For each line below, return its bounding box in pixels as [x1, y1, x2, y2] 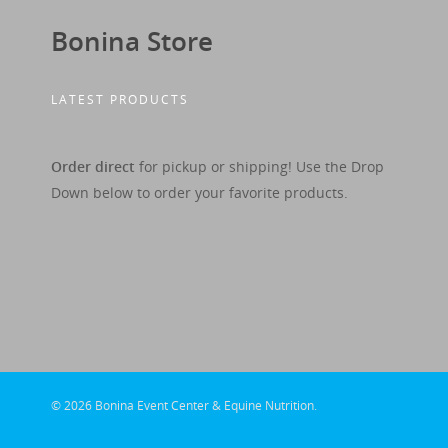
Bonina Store [50, 24, 213, 59]
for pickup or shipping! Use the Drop [134, 157, 384, 177]
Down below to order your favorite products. [50, 183, 348, 203]
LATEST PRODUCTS [50, 91, 189, 109]
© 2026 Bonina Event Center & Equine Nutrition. [50, 397, 317, 415]
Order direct [50, 157, 135, 177]
